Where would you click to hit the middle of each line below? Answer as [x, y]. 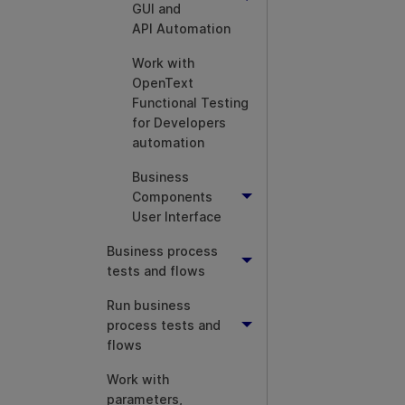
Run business [149, 305]
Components [172, 197]
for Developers [179, 122]
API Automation [181, 28]
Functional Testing [190, 103]
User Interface [177, 217]
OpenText [163, 83]
